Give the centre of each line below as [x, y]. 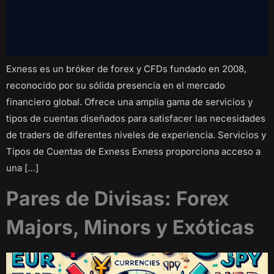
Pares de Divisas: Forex [118, 198]
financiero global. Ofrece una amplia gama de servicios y [129, 102]
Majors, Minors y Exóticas [130, 227]
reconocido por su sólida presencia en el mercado [116, 86]
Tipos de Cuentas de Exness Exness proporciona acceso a [133, 152]
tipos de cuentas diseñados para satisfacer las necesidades [136, 119]
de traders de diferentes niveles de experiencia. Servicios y [136, 135]
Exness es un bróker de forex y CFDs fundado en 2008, [126, 69]
